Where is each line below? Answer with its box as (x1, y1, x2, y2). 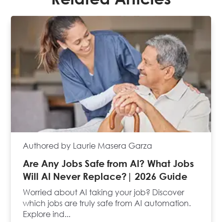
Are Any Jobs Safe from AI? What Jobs (23, 158, 194, 169)
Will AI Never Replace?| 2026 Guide (23, 170, 188, 182)
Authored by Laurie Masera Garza (23, 141, 153, 151)
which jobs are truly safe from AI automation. (23, 198, 191, 209)
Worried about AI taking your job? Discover (23, 187, 185, 198)
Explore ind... (23, 209, 71, 220)
